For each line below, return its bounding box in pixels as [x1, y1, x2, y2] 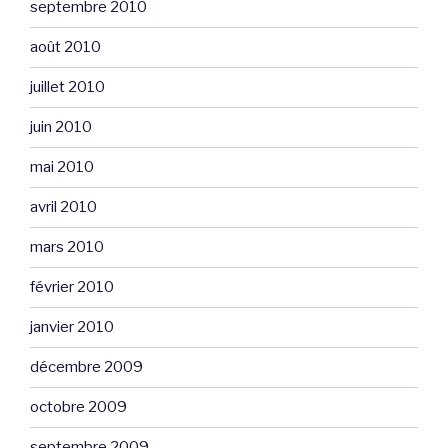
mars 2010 [30, 238, 104, 257]
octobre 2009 [30, 398, 127, 417]
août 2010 [30, 38, 101, 57]
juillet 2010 [30, 78, 105, 97]
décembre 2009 [30, 358, 143, 377]
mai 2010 [30, 158, 94, 177]
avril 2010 [30, 198, 97, 217]
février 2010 [30, 278, 114, 297]
